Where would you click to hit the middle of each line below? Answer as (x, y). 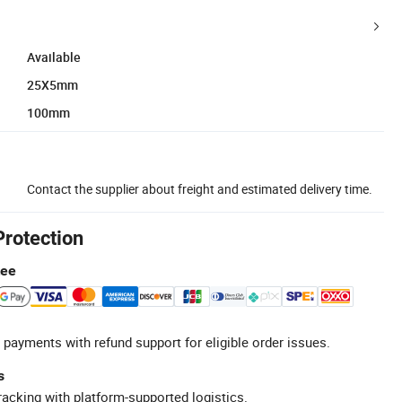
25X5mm (52, 84)
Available (54, 57)
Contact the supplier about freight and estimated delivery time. (200, 188)
